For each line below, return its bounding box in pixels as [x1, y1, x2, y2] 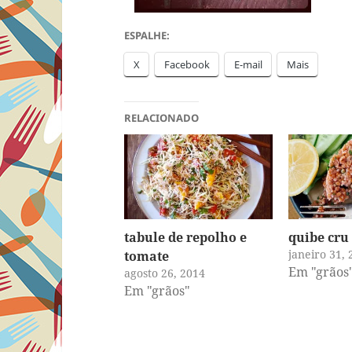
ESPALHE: [124, 27, 170, 42]
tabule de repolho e [124, 229, 247, 247]
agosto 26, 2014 [124, 266, 206, 281]
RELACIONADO [124, 110, 200, 125]
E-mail [234, 57, 263, 71]
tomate [124, 247, 170, 266]
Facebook [164, 57, 211, 71]
